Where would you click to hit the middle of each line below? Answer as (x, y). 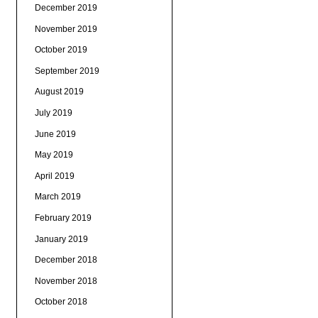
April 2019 (54, 176)
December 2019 (66, 8)
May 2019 (54, 155)
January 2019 (61, 239)
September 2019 (67, 71)
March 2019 (57, 197)
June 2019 (55, 134)
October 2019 (61, 50)
